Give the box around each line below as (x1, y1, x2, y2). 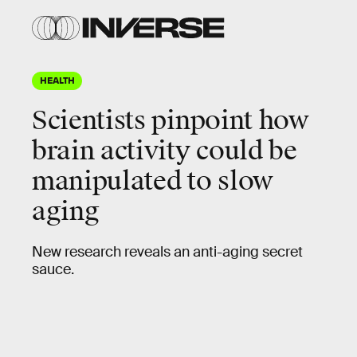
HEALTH (40, 74, 75, 85)
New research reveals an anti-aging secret (32, 243, 303, 261)
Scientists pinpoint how (32, 104, 309, 137)
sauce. (32, 261, 77, 278)
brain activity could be (32, 135, 297, 167)
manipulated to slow (32, 165, 273, 198)
